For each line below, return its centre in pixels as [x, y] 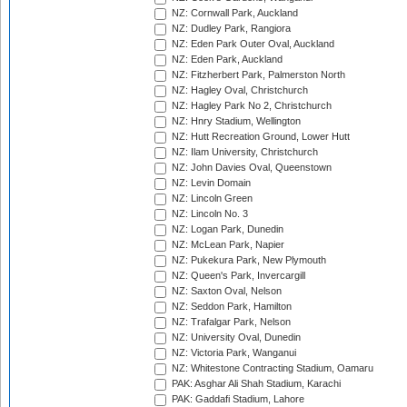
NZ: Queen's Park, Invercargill [237, 276]
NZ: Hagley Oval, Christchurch [238, 90]
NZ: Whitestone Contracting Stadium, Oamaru [271, 368]
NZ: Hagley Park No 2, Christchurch [250, 106]
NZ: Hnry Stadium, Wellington [235, 121]
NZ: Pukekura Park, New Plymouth [248, 260]
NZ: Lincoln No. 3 [208, 214]
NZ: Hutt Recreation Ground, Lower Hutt [259, 137]
